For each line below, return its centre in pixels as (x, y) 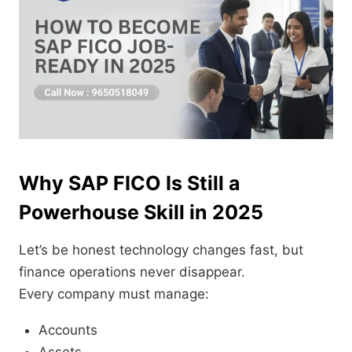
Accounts (68, 330)
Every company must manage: (114, 294)
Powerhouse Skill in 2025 (141, 213)
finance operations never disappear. (132, 272)
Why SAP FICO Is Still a (130, 183)
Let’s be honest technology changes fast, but (161, 250)
